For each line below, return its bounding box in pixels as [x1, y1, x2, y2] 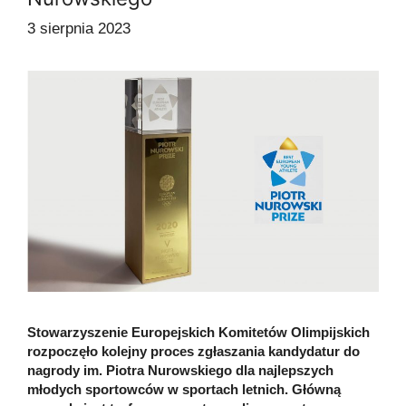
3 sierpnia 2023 [27, 20, 130, 38]
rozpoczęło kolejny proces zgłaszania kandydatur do [27, 343, 360, 359]
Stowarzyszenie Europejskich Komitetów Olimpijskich [27, 324, 370, 340]
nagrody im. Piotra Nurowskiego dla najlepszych [27, 362, 333, 378]
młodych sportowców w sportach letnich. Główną [27, 381, 341, 397]
